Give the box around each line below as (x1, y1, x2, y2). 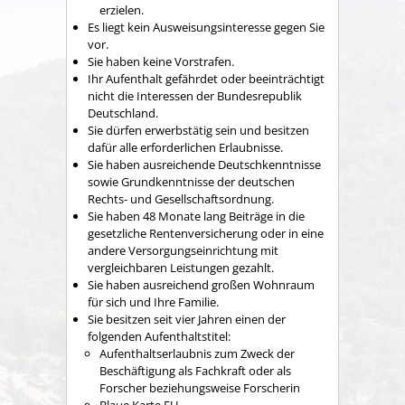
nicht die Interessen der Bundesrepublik (88, 87, 302, 104)
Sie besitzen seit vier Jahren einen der (88, 310, 286, 327)
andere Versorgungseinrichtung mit (88, 241, 278, 259)
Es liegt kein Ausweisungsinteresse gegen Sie (88, 18, 325, 35)
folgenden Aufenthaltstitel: (88, 327, 231, 344)
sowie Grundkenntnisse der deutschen (88, 173, 295, 190)
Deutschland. (88, 104, 158, 121)
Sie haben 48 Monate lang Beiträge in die (88, 207, 305, 224)
